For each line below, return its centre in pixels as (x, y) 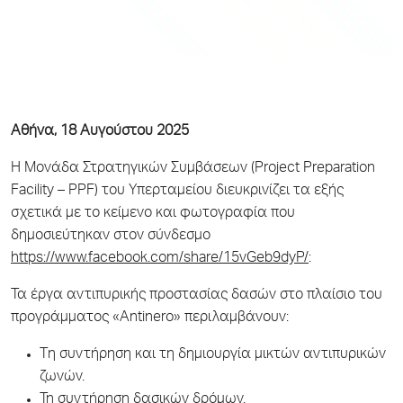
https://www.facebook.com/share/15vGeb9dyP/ (160, 259)
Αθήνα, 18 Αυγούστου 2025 (100, 132)
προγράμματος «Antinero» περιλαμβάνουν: (150, 318)
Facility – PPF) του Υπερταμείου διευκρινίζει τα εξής (177, 191)
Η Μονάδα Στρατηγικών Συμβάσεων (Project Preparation (193, 169)
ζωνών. (62, 377)
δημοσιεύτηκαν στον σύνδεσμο (111, 236)
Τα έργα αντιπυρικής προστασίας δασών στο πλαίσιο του (197, 296)
